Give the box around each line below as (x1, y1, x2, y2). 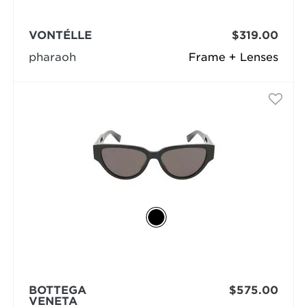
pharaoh (28, 51, 76, 64)
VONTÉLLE (28, 29, 92, 42)
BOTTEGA (28, 284, 86, 297)
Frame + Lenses (188, 51, 279, 64)
